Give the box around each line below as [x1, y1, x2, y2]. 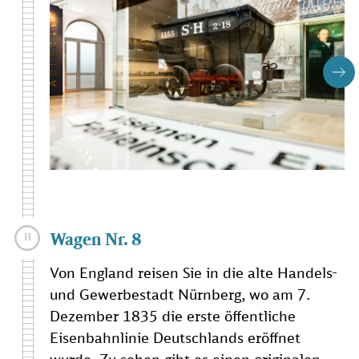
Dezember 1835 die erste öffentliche [50, 307, 296, 325]
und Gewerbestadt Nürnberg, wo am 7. [50, 285, 310, 304]
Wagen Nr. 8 [50, 229, 142, 249]
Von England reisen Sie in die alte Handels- [50, 264, 337, 282]
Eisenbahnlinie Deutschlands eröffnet [50, 329, 301, 347]
